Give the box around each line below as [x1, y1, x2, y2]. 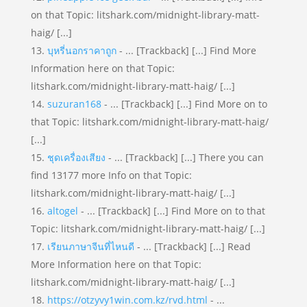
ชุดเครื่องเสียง [47, 151, 106, 164]
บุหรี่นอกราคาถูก [47, 44, 116, 57]
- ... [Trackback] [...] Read [134, 240, 251, 253]
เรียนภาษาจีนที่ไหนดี [47, 240, 134, 253]
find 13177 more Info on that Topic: [30, 169, 192, 182]
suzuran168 [47, 97, 101, 110]
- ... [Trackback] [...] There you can [105, 151, 264, 164]
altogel [47, 204, 78, 217]
